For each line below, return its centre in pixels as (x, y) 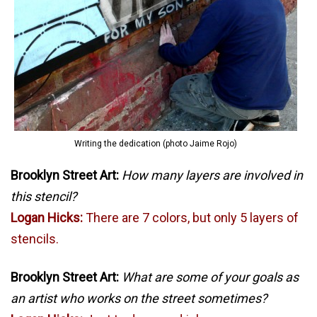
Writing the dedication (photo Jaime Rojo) (156, 143)
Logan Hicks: (47, 217)
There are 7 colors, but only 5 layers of (191, 217)
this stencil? (44, 196)
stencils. (35, 238)
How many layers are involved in (212, 175)
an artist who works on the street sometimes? (139, 298)
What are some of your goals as (210, 277)
